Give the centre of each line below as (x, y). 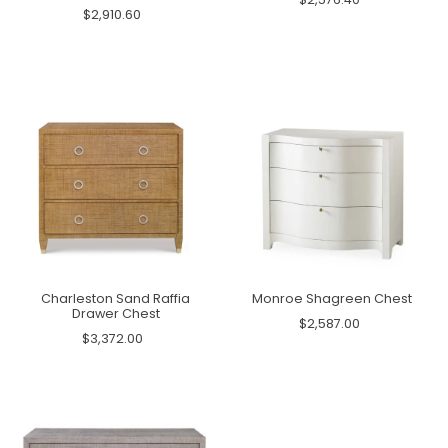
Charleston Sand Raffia (116, 298)
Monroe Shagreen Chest (332, 298)
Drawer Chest (115, 313)
